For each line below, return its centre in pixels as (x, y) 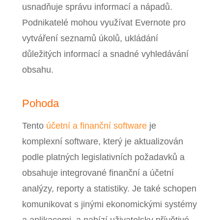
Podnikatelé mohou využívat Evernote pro (104, 22)
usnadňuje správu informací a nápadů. (97, 7)
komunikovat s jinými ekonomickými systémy (109, 204)
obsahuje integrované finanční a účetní (98, 173)
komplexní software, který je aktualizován (102, 141)
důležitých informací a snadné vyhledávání (105, 54)
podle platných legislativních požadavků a (103, 157)
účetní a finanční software (96, 125)
